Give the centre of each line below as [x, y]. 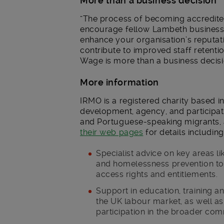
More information [119, 82]
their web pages [112, 132]
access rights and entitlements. [157, 174]
